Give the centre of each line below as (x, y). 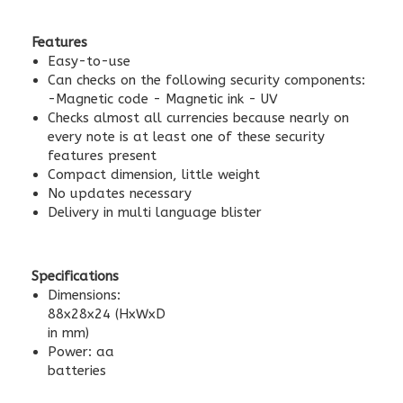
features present (102, 156)
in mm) (68, 333)
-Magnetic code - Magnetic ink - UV (163, 99)
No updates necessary (120, 193)
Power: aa (81, 352)
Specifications (75, 276)
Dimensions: (84, 295)
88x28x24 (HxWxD (107, 314)
